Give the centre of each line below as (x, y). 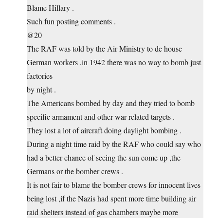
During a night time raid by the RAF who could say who (114, 144)
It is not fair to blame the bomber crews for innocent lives (114, 185)
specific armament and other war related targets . (101, 117)
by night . (41, 90)
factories (40, 76)
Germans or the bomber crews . (75, 171)
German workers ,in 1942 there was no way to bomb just (114, 62)
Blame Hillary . (50, 8)
